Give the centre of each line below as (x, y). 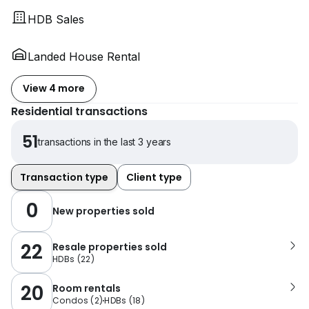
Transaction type (64, 177)
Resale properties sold (110, 247)
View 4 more (54, 89)
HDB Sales (56, 19)
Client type (154, 177)
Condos (70, 300)
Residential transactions (80, 111)
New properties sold (103, 211)
